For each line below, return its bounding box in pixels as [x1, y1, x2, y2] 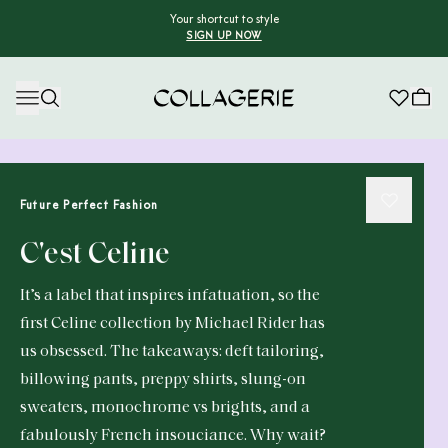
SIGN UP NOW [186, 32, 262, 42]
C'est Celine [20, 240, 170, 271]
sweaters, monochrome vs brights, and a [20, 400, 310, 416]
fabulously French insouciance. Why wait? [20, 428, 326, 444]
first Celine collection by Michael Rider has [20, 316, 325, 332]
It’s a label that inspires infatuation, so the [20, 288, 320, 304]
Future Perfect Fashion [20, 200, 159, 212]
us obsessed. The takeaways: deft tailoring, [20, 344, 324, 360]
